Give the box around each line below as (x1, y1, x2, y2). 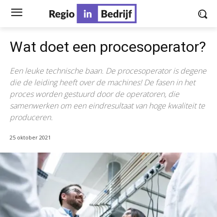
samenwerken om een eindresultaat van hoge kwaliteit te (10, 100, 205, 111)
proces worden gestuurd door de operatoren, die (10, 89, 179, 99)
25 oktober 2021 (10, 134, 51, 141)
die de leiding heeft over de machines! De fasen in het (10, 77, 195, 88)
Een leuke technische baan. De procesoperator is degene (10, 65, 206, 76)
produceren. (10, 112, 53, 123)
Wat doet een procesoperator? (10, 38, 206, 55)
